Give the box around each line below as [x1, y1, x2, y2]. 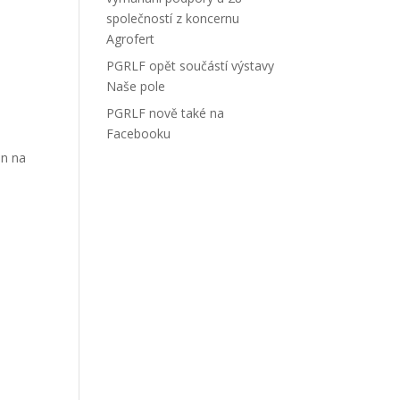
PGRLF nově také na [106, 104, 225, 121]
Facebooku [106, 125, 171, 142]
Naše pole [106, 78, 166, 95]
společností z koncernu [106, 10, 240, 27]
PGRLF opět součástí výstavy [106, 57, 275, 74]
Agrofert [106, 30, 155, 47]
